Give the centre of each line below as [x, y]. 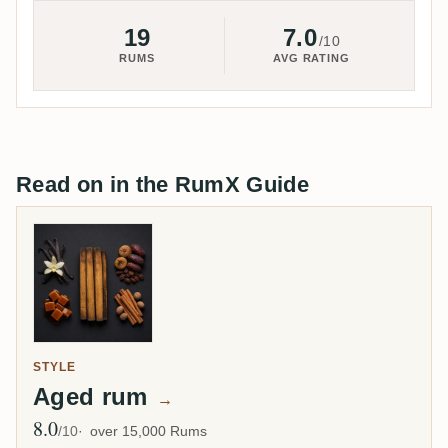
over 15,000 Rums [148, 431]
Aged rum [94, 397]
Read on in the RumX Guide [162, 185]
